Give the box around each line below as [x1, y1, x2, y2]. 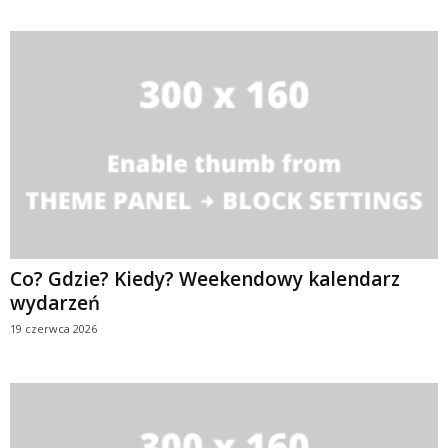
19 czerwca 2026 [10, 320, 97, 336]
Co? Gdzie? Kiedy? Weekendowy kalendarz [10, 265, 400, 292]
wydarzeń [10, 289, 100, 316]
